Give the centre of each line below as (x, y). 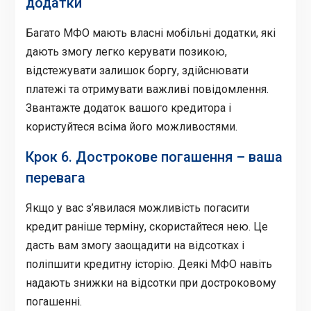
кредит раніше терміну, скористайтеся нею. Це (146, 226)
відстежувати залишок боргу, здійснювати (137, 70)
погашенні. (53, 301)
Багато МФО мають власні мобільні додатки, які (150, 33)
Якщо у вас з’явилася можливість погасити (137, 208)
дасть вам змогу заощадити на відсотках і (135, 245)
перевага (55, 177)
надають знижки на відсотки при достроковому (151, 283)
